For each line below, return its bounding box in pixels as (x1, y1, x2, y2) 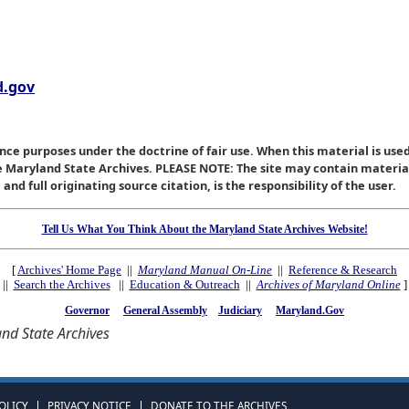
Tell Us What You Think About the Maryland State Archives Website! (41, 222, 368, 236)
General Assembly (123, 303, 207, 317)
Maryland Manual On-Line (138, 262, 272, 277)
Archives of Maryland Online (256, 277, 401, 291)
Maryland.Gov (276, 304, 344, 317)
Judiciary (218, 303, 262, 317)
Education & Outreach (129, 277, 240, 291)
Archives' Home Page (17, 262, 121, 277)
